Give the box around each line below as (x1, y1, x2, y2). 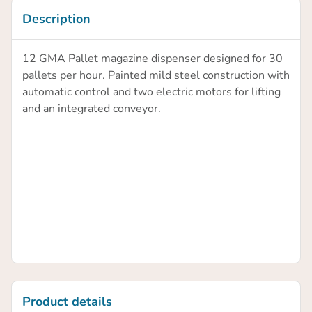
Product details (22, 293, 112, 311)
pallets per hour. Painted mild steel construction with (22, 68, 290, 84)
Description (22, 10, 91, 28)
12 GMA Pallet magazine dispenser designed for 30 (22, 51, 283, 67)
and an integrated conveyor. (22, 101, 161, 117)
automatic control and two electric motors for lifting (22, 84, 281, 100)
